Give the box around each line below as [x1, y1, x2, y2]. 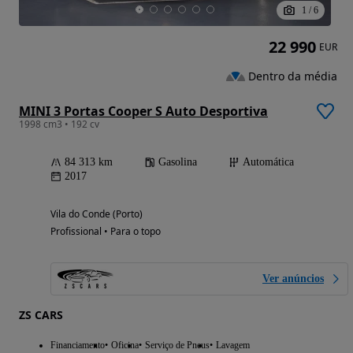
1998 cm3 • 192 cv [19, 117, 99, 132]
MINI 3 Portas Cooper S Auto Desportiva [19, 102, 268, 121]
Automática [243, 156, 294, 169]
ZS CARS [19, 307, 63, 323]
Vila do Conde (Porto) [50, 207, 143, 221]
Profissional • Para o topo [50, 225, 161, 239]
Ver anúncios [262, 273, 324, 285]
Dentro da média [248, 68, 337, 84]
